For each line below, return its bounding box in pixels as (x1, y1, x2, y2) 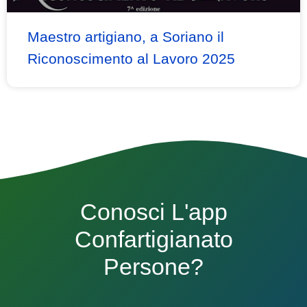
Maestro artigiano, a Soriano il (27, 28, 224, 45)
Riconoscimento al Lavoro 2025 (27, 50, 235, 66)
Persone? (103, 254, 204, 280)
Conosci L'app (79, 199, 228, 225)
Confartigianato (74, 226, 233, 253)
